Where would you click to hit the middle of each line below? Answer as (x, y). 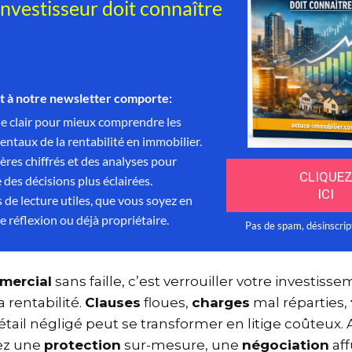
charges (227, 303)
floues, (172, 303)
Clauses (119, 303)
